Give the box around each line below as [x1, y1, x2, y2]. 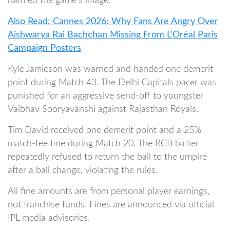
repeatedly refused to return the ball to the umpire [8, 152, 207, 162]
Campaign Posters [8, 43, 81, 53]
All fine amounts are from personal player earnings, [8, 186, 209, 196]
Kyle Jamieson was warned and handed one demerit [8, 64, 213, 74]
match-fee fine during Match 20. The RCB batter [8, 139, 199, 148]
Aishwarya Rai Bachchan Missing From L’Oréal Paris [8, 30, 218, 40]
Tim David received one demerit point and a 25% [8, 125, 201, 135]
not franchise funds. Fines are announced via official [8, 200, 214, 209]
